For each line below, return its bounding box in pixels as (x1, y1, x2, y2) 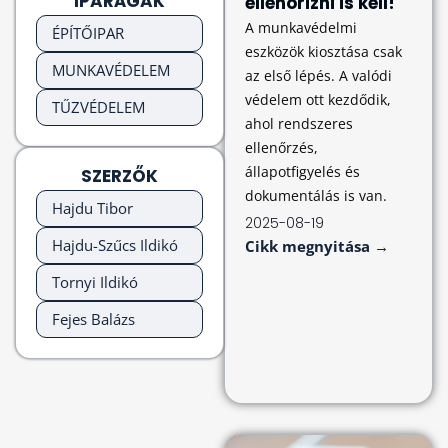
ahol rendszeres (245, 114, 353, 133)
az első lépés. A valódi (245, 66, 392, 85)
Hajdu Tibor (52, 198, 133, 218)
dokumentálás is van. (245, 186, 387, 205)
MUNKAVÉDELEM (52, 60, 170, 80)
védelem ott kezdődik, (245, 90, 391, 109)
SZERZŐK (81, 164, 158, 188)
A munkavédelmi (245, 18, 357, 37)
